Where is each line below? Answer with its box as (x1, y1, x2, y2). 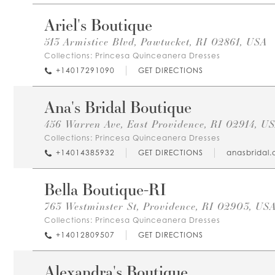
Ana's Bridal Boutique (44, 96, 192, 118)
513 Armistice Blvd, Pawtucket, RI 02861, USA (44, 35, 267, 48)
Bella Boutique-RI (44, 178, 166, 200)
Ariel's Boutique (44, 14, 152, 36)
